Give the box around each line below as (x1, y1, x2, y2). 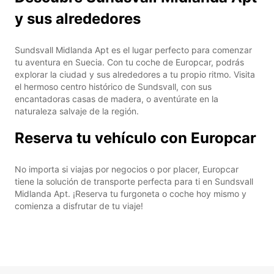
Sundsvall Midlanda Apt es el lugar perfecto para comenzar (15, 44, 252, 55)
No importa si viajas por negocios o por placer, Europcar (15, 163, 239, 174)
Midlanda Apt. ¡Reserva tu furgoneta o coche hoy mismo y (15, 188, 246, 199)
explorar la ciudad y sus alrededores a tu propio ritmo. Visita (15, 68, 255, 80)
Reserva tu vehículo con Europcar (15, 128, 256, 147)
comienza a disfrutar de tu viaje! (15, 200, 143, 211)
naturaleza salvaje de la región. (15, 105, 139, 116)
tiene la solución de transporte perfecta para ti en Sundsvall (15, 176, 253, 187)
